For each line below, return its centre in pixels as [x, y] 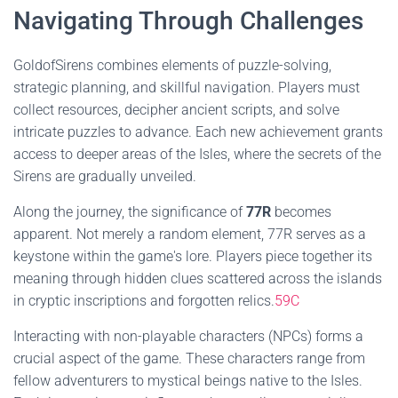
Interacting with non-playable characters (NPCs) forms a [188, 336]
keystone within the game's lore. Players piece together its [193, 256]
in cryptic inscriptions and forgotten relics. [144, 301]
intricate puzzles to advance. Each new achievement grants [198, 132]
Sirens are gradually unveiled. [105, 176]
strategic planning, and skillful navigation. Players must [187, 88]
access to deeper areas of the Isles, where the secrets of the [197, 154]
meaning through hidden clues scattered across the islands [198, 279]
